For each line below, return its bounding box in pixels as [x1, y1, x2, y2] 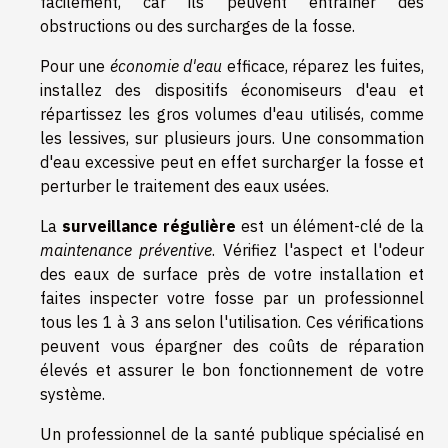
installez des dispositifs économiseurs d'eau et [40, 79, 424, 100]
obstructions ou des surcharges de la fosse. [40, 15, 355, 36]
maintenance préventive [40, 239, 213, 260]
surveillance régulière [62, 215, 237, 236]
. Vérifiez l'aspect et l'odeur [212, 239, 425, 260]
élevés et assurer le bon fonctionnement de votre [40, 359, 424, 380]
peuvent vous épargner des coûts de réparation [40, 335, 424, 356]
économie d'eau [109, 55, 223, 76]
